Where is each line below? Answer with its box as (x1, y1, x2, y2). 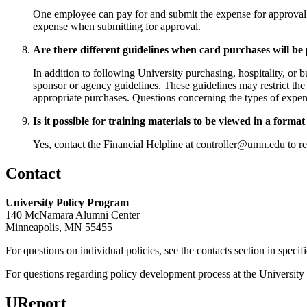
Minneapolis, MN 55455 (5, 221, 112, 233)
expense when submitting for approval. (33, 21, 201, 33)
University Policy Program (5, 196, 129, 208)
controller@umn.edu (196, 138, 285, 151)
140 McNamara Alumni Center (5, 208, 140, 221)
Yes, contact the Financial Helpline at (33, 138, 196, 151)
